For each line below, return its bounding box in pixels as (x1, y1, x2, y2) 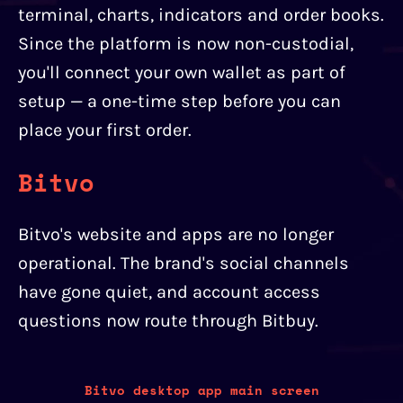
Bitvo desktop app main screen (84, 380, 319, 399)
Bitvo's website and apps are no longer (18, 223, 334, 245)
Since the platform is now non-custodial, (18, 33, 354, 55)
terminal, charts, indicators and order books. (18, 4, 384, 26)
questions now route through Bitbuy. (18, 309, 318, 331)
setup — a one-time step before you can (18, 91, 341, 112)
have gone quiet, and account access (18, 281, 320, 302)
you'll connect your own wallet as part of (18, 62, 345, 84)
